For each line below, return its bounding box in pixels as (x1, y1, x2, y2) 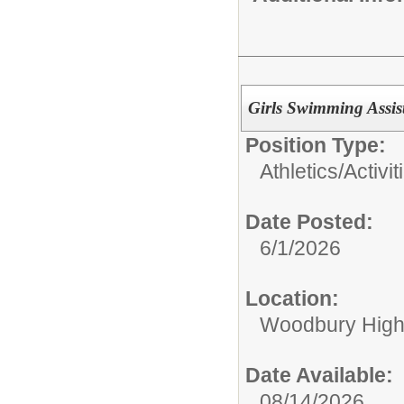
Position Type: (245, 133, 386, 157)
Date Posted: (245, 209, 373, 234)
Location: (245, 286, 339, 310)
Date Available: (245, 363, 393, 387)
